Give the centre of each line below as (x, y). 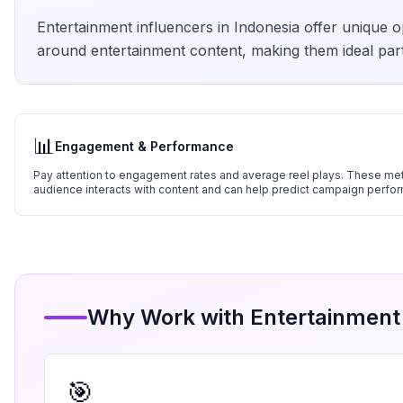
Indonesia (267, 27)
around (64, 50)
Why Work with (169, 317)
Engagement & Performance (144, 146)
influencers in (183, 27)
